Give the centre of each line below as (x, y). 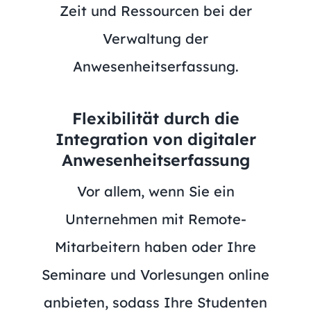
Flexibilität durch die (155, 118)
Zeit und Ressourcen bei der (155, 10)
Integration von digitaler (155, 139)
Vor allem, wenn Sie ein (155, 191)
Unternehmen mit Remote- (155, 219)
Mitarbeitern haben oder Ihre (155, 246)
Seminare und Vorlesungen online (155, 274)
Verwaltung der (155, 38)
